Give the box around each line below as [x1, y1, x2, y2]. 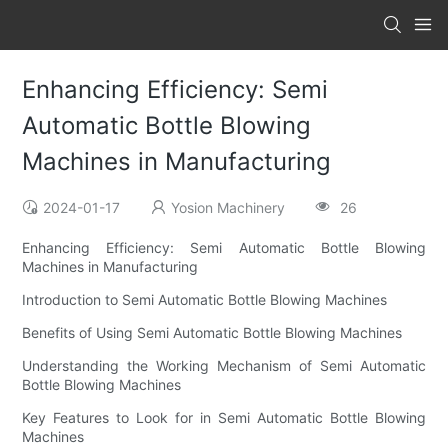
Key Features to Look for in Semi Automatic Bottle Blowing [22, 409, 426, 427]
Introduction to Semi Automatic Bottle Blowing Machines [22, 291, 388, 309]
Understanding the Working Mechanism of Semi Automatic [22, 357, 426, 375]
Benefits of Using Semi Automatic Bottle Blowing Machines [22, 324, 403, 342]
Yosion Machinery [171, 199, 286, 217]
